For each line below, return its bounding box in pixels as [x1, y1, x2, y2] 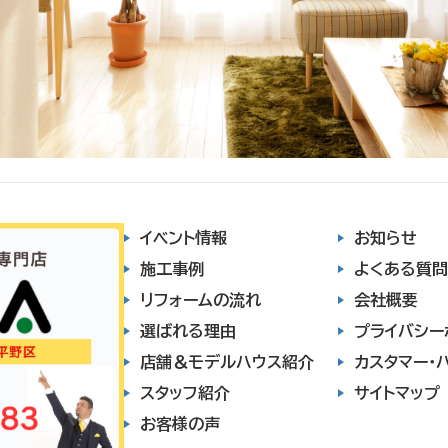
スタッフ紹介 [140, 385, 230, 402]
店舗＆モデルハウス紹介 [140, 354, 314, 371]
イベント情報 [140, 230, 227, 247]
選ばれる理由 [140, 323, 236, 340]
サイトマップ [354, 385, 440, 402]
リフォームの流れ [140, 292, 261, 309]
